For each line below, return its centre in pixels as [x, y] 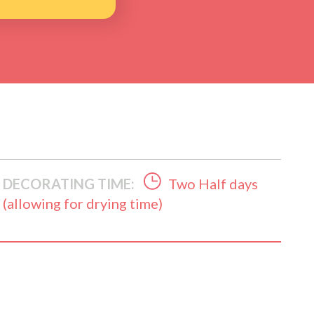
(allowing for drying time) [83, 203]
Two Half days [213, 183]
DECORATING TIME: [69, 183]
